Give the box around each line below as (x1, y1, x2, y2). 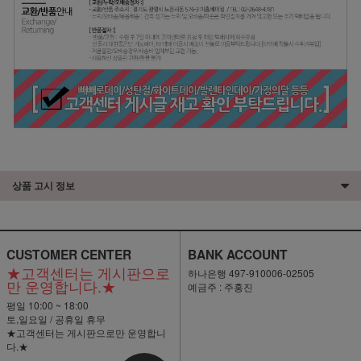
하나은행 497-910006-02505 (187, 265, 314, 280)
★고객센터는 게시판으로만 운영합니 (6, 325, 166, 339)
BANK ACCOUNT (187, 244, 288, 263)
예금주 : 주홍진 (187, 279, 253, 293)
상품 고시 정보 (12, 177, 75, 193)
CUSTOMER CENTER (6, 244, 131, 263)
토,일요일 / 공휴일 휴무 (6, 311, 106, 326)
